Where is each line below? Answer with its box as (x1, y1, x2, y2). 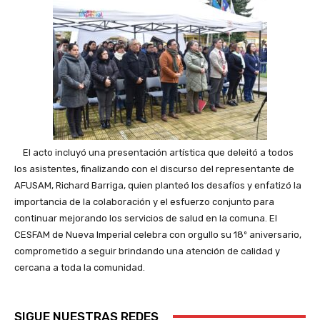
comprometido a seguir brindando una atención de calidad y (14, 245, 280, 256)
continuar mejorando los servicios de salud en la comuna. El (14, 212, 277, 224)
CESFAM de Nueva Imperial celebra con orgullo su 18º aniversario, (14, 229, 301, 240)
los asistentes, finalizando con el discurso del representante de (14, 163, 294, 174)
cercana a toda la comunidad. (14, 261, 145, 273)
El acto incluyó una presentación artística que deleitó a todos (14, 146, 294, 158)
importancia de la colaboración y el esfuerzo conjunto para (14, 196, 274, 207)
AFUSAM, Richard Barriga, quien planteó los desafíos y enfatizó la (14, 179, 301, 191)
